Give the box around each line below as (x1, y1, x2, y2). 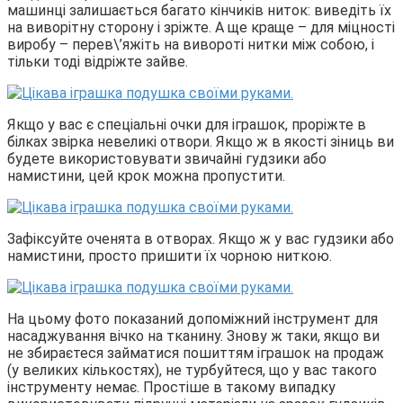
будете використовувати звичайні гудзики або (7, 149, 327, 167)
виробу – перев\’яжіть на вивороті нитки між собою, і (7, 35, 374, 53)
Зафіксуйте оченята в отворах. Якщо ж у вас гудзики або (7, 229, 394, 247)
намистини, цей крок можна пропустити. (7, 166, 285, 184)
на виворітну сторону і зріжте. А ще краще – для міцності (7, 18, 395, 36)
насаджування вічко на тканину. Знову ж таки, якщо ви (7, 327, 380, 345)
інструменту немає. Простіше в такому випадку (7, 378, 336, 396)
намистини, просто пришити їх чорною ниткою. (7, 246, 332, 264)
